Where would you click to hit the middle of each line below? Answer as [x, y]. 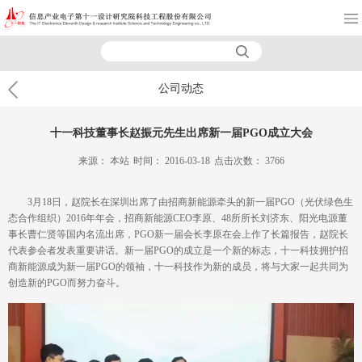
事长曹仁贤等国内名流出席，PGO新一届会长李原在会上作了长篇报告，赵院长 [178, 234]
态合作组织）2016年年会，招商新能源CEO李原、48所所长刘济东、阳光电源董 [178, 218]
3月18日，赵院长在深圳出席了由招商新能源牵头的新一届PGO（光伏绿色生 [190, 202]
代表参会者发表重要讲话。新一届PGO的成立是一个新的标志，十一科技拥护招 [178, 250]
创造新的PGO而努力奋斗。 [68, 282]
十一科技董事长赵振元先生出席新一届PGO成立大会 [181, 133]
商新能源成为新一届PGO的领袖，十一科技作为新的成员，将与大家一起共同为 [178, 266]
